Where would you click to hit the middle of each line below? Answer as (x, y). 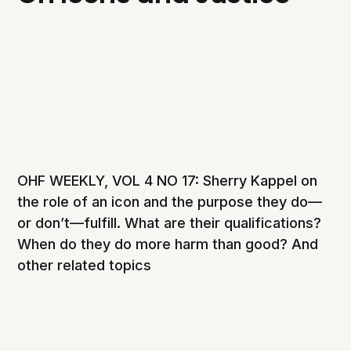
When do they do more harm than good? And (168, 244)
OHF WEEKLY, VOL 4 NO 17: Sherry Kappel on (168, 181)
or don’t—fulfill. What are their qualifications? (170, 223)
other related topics (85, 266)
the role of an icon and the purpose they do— (170, 202)
